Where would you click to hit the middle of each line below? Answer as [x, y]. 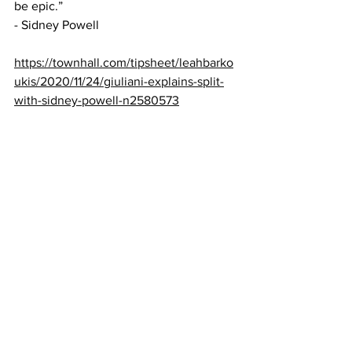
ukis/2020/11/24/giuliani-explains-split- [119, 81]
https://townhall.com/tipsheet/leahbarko [124, 62]
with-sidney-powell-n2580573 [97, 100]
